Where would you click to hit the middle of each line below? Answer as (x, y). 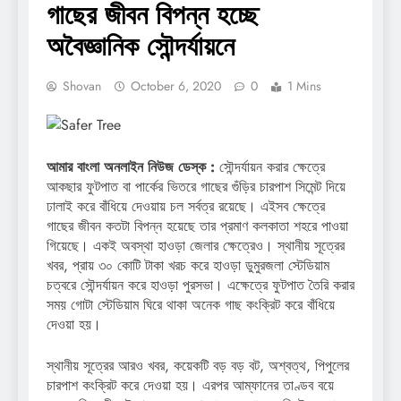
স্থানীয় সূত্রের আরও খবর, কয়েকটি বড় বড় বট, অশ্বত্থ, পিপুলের (198, 365)
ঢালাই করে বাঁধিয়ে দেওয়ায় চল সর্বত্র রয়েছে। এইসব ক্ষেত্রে (186, 206)
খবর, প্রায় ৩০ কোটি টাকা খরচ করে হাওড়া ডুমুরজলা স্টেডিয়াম (188, 265)
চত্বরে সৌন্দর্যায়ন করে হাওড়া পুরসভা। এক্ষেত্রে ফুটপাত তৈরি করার (200, 285)
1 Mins (304, 85)
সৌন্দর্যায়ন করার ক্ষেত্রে (270, 166)
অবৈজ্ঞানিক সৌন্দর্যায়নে (141, 46)
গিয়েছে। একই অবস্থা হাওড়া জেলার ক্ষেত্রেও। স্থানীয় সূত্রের (196, 245)
